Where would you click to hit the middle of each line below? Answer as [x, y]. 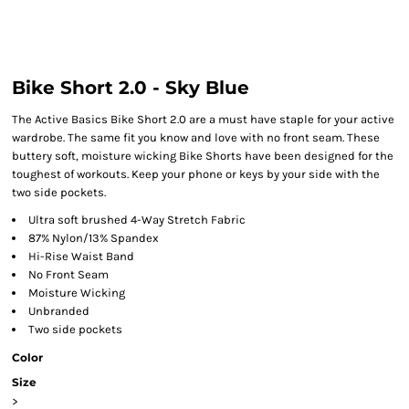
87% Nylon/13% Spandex [94, 238]
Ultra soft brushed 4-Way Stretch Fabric [137, 220]
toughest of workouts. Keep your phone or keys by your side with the [196, 174]
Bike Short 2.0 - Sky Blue [131, 88]
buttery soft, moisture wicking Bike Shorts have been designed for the [203, 156]
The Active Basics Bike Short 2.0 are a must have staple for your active [203, 119]
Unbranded [59, 311]
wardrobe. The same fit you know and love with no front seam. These [196, 137]
